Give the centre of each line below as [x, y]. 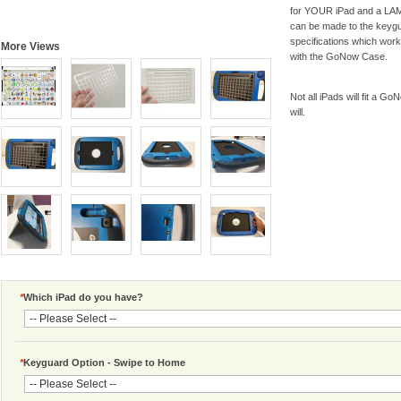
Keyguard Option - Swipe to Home [104, 363]
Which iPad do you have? [83, 298]
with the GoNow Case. [339, 56]
